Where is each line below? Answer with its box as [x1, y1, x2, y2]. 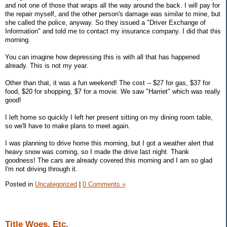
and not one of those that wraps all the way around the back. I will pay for [5, 2, 220, 10]
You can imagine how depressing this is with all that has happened [5, 53, 200, 61]
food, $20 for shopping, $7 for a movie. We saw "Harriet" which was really [5, 88, 220, 96]
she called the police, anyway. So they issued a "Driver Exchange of [5, 19, 206, 27]
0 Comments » [83, 180, 126, 188]
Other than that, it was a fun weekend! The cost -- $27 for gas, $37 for [5, 79, 210, 87]
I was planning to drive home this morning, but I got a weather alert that [5, 139, 214, 147]
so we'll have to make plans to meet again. [5, 122, 130, 130]
